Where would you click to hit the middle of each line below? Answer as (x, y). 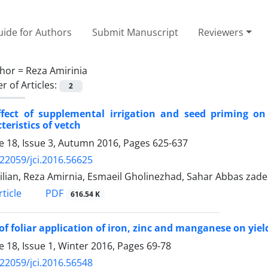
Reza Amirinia (57, 70)
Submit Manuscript (135, 32)
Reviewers (221, 32)
